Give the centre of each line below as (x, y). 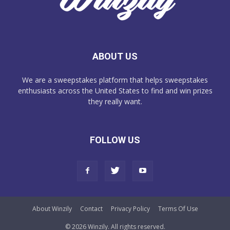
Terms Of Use (178, 209)
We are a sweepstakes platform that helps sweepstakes (115, 80)
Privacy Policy (130, 209)
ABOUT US (115, 56)
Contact (91, 209)
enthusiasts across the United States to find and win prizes (115, 91)
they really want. (115, 102)
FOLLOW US (115, 140)
